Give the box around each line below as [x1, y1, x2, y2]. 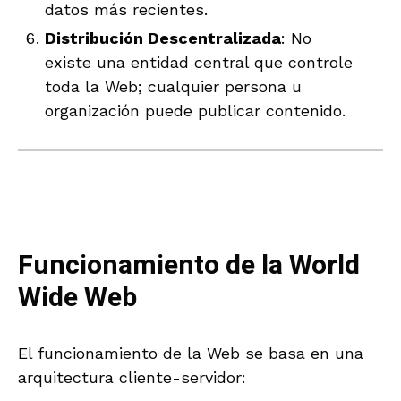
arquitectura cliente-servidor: [18, 367, 246, 387]
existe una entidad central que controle [45, 52, 353, 72]
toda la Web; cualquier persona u [45, 76, 302, 96]
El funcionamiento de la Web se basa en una [18, 343, 363, 363]
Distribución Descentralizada [45, 28, 281, 47]
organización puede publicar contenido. [45, 100, 346, 120]
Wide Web [18, 277, 137, 318]
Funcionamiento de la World [18, 245, 360, 286]
